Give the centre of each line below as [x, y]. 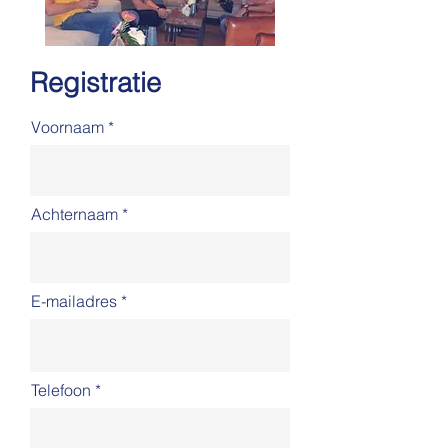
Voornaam [67, 127]
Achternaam [74, 214]
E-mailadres [74, 301]
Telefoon [61, 390]
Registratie [95, 82]
